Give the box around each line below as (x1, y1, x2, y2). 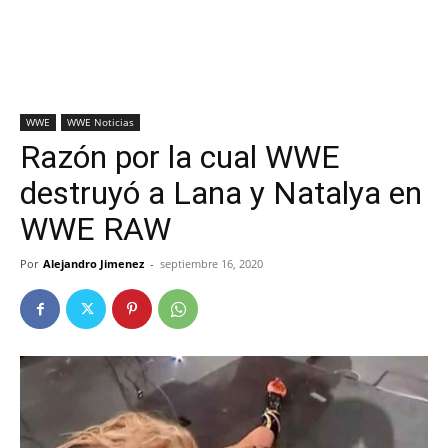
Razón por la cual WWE (20, 138, 340, 176)
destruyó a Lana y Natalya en (20, 174, 422, 212)
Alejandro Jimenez (43, 256, 144, 271)
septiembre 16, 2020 (160, 256, 263, 271)
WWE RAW (20, 210, 171, 248)
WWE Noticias (67, 115, 134, 129)
